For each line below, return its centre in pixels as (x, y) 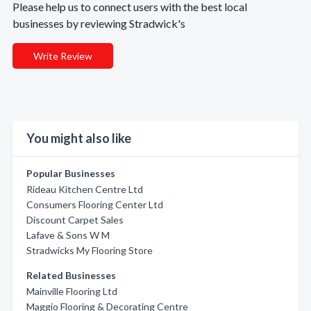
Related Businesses (71, 275)
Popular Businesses (71, 173)
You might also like (79, 138)
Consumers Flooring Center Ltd (95, 204)
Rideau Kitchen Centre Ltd (85, 189)
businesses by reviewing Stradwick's (99, 23)
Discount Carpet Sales (75, 220)
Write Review (63, 56)
